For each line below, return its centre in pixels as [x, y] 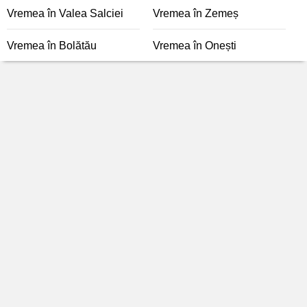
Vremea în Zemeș [196, 13]
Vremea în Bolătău [52, 46]
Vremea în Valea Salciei [65, 13]
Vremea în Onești [195, 46]
